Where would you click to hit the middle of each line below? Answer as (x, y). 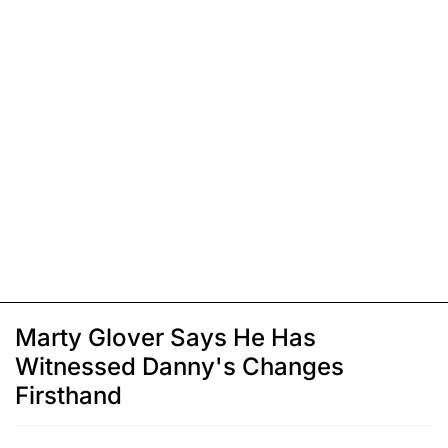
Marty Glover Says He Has (165, 338)
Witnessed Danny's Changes (179, 367)
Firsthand (68, 396)
